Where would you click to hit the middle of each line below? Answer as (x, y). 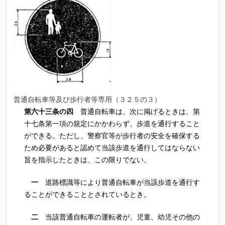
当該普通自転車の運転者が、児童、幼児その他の (119, 217)
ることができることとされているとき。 (87, 194)
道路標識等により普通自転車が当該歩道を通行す (119, 182)
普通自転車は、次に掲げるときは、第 (136, 111)
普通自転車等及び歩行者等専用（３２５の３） (87, 99)
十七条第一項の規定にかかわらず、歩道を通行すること (112, 123)
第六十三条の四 (48, 111)
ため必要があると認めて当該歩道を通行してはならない (112, 147)
